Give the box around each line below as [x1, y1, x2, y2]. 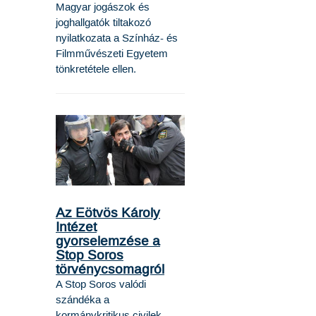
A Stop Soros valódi [56, 277, 146, 291]
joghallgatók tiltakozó [56, 16, 151, 30]
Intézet [56, 219, 97, 236]
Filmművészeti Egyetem [56, 47, 168, 61]
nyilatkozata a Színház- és [56, 31, 178, 45]
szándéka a [56, 293, 109, 307]
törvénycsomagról [56, 261, 164, 278]
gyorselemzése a [56, 233, 160, 250]
